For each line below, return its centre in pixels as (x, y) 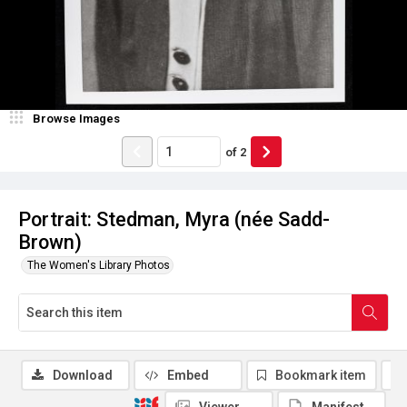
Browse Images (76, 119)
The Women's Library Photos (99, 265)
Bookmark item (321, 375)
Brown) (50, 242)
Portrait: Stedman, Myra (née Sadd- (174, 219)
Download (83, 375)
